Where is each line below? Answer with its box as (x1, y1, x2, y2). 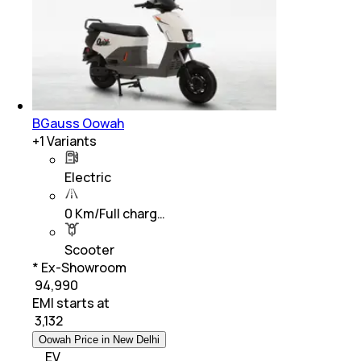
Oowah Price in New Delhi (39, 333, 160, 346)
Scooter (64, 240, 114, 259)
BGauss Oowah (32, 114, 124, 132)
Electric (64, 168, 111, 186)
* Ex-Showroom (32, 258, 127, 276)
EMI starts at (32, 293, 110, 312)
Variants (44, 131, 97, 150)
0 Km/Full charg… (64, 204, 165, 222)
